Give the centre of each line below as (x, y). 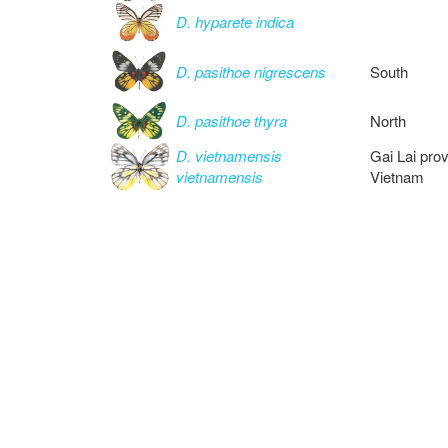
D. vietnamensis (229, 155)
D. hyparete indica (235, 21)
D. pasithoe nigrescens (251, 71)
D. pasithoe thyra (231, 120)
